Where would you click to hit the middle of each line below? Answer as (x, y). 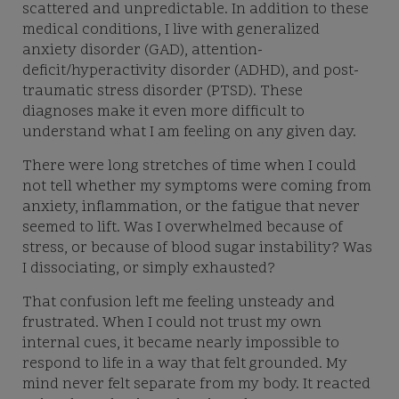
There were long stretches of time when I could (189, 167)
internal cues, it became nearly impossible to (181, 344)
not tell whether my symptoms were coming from (197, 187)
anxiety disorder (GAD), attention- (142, 51)
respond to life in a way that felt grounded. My (185, 365)
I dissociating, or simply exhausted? (149, 269)
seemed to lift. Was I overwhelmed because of (183, 228)
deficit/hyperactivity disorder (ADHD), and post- (191, 72)
